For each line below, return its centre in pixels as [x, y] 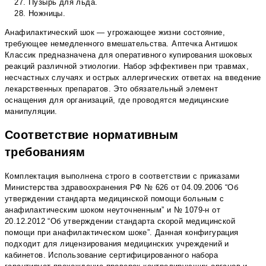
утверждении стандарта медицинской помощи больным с [114, 199]
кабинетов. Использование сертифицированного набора [111, 255]
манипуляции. [31, 111]
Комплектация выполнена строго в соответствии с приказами [122, 176]
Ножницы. [47, 13]
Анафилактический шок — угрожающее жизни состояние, [115, 32]
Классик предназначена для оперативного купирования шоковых [129, 55]
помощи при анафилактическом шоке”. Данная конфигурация [122, 233]
